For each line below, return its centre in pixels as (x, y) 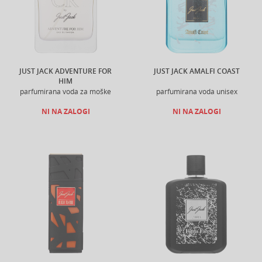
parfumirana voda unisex (196, 92)
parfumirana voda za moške (65, 92)
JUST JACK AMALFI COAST (196, 71)
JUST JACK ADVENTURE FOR (65, 71)
